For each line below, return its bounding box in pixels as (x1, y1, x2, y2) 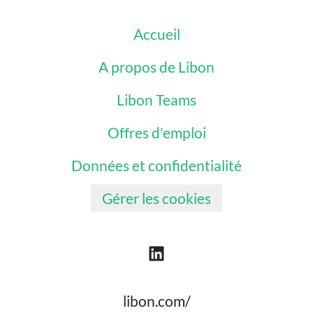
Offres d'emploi (107, 124, 206, 141)
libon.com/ (122, 292, 191, 310)
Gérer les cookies (102, 189, 211, 207)
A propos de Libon (99, 58, 214, 75)
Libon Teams (117, 91, 196, 108)
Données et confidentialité (71, 156, 242, 174)
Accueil (133, 25, 180, 43)
